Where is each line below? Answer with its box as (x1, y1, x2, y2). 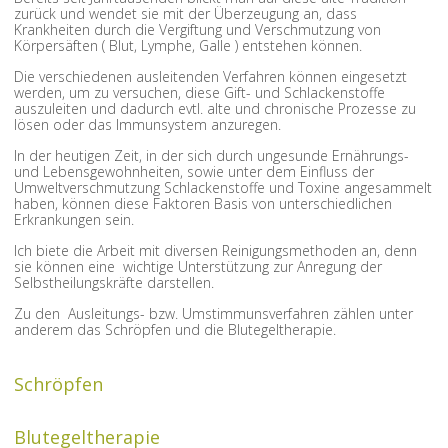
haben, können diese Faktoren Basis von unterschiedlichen (14, 194, 393, 214)
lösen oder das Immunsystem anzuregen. (14, 115, 282, 135)
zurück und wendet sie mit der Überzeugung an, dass (14, 4, 358, 24)
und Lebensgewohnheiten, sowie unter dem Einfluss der (14, 162, 375, 182)
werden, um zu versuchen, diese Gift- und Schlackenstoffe (14, 83, 386, 103)
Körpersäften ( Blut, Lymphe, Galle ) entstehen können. (14, 36, 363, 56)
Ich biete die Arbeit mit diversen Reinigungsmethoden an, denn (14, 241, 418, 261)
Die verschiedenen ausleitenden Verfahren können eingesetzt (14, 67, 408, 87)
